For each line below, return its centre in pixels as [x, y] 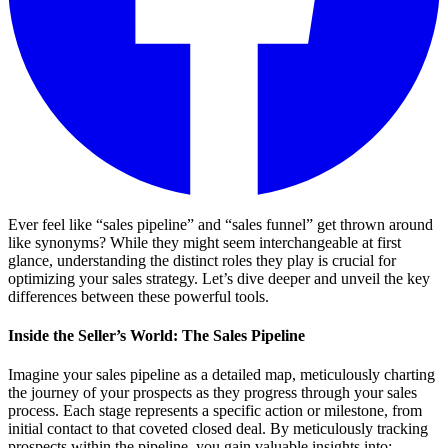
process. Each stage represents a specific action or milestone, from [215, 411]
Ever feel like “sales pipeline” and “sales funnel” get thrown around [220, 224]
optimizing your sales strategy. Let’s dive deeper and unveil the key [219, 278]
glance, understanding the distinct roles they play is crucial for [202, 260]
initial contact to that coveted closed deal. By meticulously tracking [218, 429]
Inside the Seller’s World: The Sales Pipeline [156, 336]
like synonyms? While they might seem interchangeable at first [204, 242]
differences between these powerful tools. [138, 296]
